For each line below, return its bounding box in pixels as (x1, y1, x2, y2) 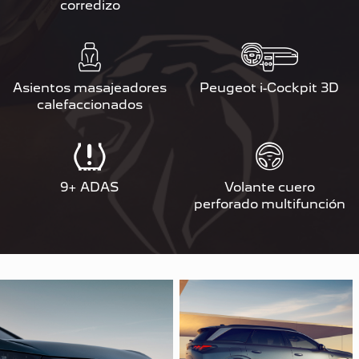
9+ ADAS (60, 179, 119, 195)
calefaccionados (37, 96, 143, 112)
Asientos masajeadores (13, 79, 167, 95)
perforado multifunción (193, 196, 345, 212)
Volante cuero (224, 179, 315, 195)
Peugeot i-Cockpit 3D (200, 79, 339, 95)
